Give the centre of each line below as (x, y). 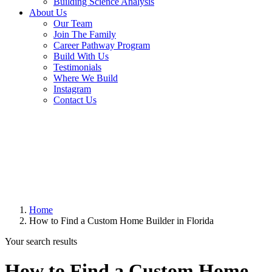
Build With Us (81, 56)
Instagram (72, 89)
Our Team (73, 23)
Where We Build (86, 78)
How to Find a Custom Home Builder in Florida (121, 220)
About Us (48, 12)
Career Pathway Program (102, 45)
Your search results (41, 241)
